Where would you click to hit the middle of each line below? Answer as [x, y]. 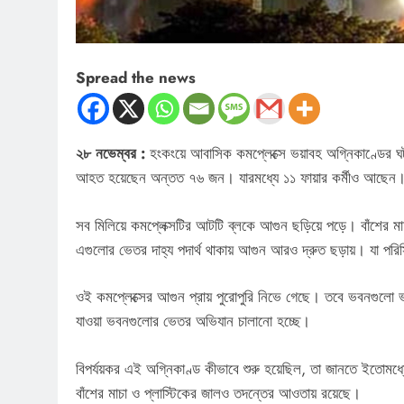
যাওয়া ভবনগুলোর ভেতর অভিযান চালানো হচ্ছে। [193, 321]
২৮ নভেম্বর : [110, 154]
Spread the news [136, 78]
